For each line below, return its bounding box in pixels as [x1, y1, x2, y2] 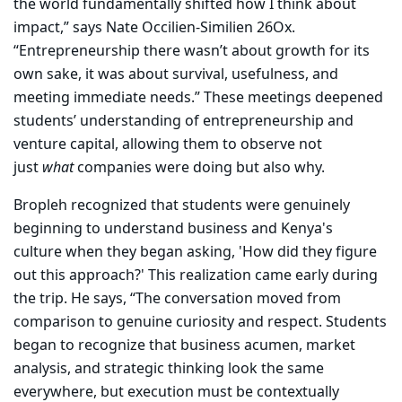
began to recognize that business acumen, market [13, 335, 355, 357]
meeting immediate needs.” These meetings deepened [13, 87, 383, 109]
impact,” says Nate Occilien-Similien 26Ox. [13, 17, 295, 39]
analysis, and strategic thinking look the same [13, 358, 324, 380]
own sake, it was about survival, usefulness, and [13, 64, 338, 86]
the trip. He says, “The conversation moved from [13, 288, 341, 310]
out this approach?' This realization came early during [13, 265, 378, 287]
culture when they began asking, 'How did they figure [13, 241, 377, 264]
